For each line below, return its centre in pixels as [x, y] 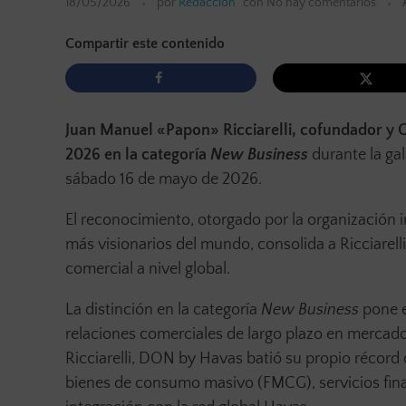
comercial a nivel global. [148, 270]
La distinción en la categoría [163, 310]
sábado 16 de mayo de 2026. [164, 180]
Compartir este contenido [145, 44]
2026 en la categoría [138, 155]
